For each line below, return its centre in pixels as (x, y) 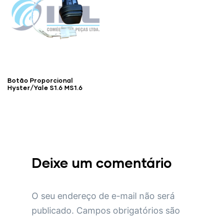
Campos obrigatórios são (128, 210)
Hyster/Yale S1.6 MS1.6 (45, 87)
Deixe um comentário (102, 162)
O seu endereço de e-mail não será (103, 196)
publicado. (53, 210)
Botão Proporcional (40, 80)
